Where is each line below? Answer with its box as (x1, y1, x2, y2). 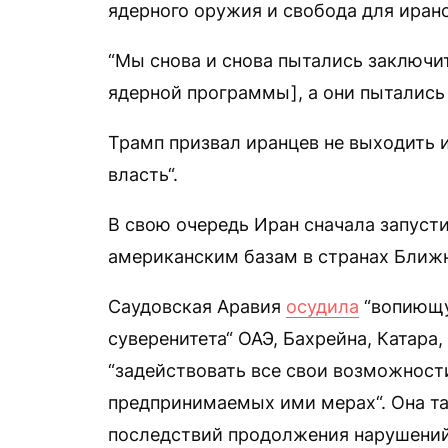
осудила (286, 296, 359, 317)
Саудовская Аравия (108, 296, 286, 317)
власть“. (108, 164, 178, 185)
